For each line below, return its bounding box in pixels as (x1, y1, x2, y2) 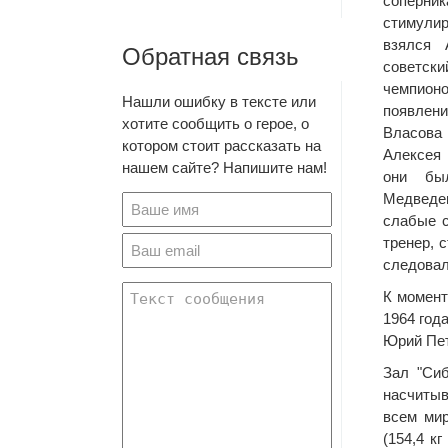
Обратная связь (122, 43, 299, 70)
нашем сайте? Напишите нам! (122, 159, 327, 176)
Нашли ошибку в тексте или (122, 93, 316, 110)
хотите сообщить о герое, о (122, 115, 309, 132)
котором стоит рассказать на (122, 137, 321, 154)
